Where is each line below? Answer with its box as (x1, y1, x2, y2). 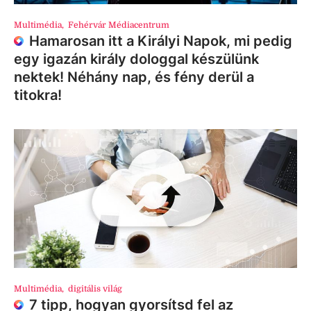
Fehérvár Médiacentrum (68, 19, 170, 30)
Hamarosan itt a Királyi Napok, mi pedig (29, 32, 292, 49)
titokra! (14, 86, 62, 103)
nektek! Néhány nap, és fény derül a (14, 68, 254, 85)
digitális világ (68, 283, 123, 294)
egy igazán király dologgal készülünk (14, 50, 259, 67)
